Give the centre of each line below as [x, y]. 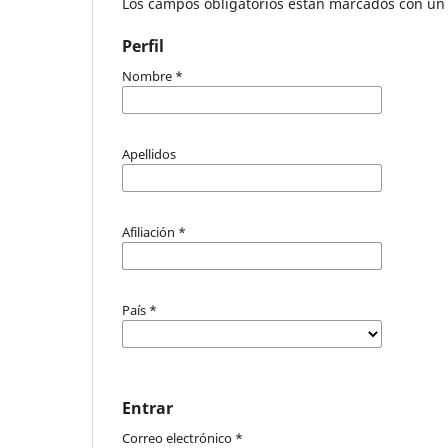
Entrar [147, 408]
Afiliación [150, 231]
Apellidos [149, 153]
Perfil [143, 46]
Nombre [148, 75]
